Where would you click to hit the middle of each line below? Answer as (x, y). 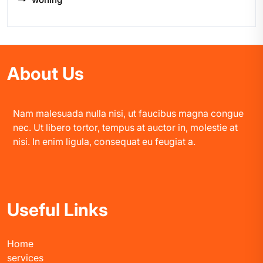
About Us (45, 73)
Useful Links (58, 209)
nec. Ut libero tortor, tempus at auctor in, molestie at (125, 127)
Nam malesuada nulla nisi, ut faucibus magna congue (128, 113)
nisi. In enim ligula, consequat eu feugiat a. (104, 141)
